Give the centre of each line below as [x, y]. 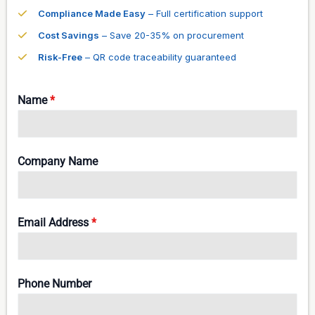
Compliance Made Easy [92, 13]
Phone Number [55, 283]
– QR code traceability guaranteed [160, 57]
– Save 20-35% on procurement [172, 35]
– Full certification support [205, 13]
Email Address [55, 222]
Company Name [58, 161]
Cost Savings [69, 35]
